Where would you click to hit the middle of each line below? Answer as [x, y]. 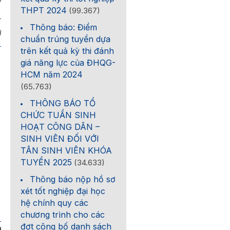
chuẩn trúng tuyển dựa [66, 39]
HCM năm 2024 [52, 74]
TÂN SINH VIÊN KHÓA [66, 150]
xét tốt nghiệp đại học [63, 191]
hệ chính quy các [55, 203]
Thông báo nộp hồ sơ [73, 179]
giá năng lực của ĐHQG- [68, 63]
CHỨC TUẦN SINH [59, 115]
